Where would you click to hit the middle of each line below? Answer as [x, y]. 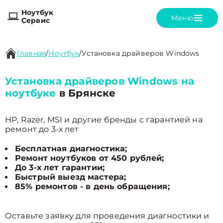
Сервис [36, 20]
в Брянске [86, 93]
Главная [32, 53]
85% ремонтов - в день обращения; [92, 186]
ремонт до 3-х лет [42, 129]
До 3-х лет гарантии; [60, 167]
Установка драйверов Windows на [100, 81]
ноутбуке [31, 93]
